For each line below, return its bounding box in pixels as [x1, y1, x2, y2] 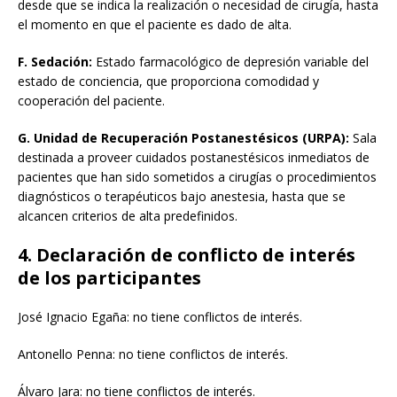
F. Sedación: [18, 53, 92, 71]
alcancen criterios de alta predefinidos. [18, 207, 237, 225]
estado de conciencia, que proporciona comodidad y [18, 73, 319, 90]
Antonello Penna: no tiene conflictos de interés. [18, 346, 288, 363]
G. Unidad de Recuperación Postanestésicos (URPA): [18, 129, 349, 147]
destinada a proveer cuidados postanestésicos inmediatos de [18, 149, 370, 167]
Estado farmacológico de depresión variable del [92, 53, 369, 71]
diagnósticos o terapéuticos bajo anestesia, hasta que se [18, 188, 346, 206]
